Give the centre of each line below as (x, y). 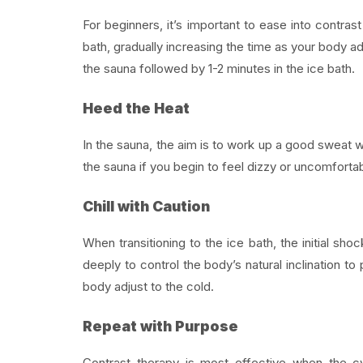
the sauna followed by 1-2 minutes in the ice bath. (219, 68)
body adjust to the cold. (148, 286)
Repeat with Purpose (160, 327)
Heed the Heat (136, 109)
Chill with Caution (146, 207)
